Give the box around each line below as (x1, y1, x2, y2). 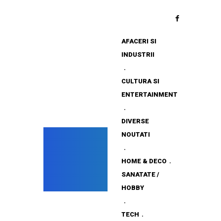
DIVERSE (121, 117, 149, 125)
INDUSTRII (121, 51, 154, 58)
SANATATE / (121, 171, 159, 178)
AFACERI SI (121, 37, 156, 45)
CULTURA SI (121, 77, 159, 85)
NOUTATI (121, 131, 150, 138)
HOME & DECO (121, 157, 167, 165)
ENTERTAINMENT (121, 91, 178, 98)
